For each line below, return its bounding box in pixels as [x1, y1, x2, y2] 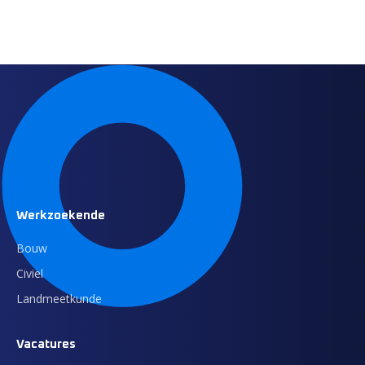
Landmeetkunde [16, 291, 102, 306]
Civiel [16, 266, 43, 281]
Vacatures [16, 338, 76, 350]
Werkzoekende [16, 209, 105, 222]
